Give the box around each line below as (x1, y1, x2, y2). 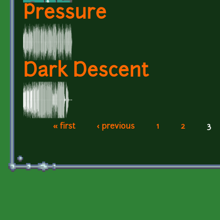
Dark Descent (23, 62, 149, 82)
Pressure (23, 4, 107, 24)
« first (53, 122, 75, 131)
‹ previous (96, 122, 135, 131)
